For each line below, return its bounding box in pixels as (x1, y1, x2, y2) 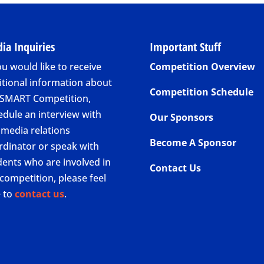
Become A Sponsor (149, 136, 236, 150)
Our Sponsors (149, 111, 213, 124)
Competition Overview (149, 60, 255, 74)
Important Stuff (149, 39, 221, 55)
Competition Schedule (149, 85, 253, 99)
